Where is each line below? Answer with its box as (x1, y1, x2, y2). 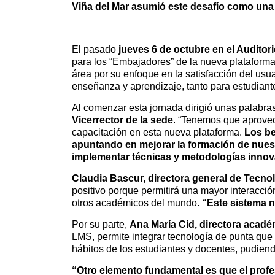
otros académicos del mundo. (72, 198, 202, 208)
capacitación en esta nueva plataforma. (72, 127, 244, 137)
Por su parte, (72, 219, 130, 230)
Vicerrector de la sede (72, 115, 173, 125)
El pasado (72, 44, 118, 55)
